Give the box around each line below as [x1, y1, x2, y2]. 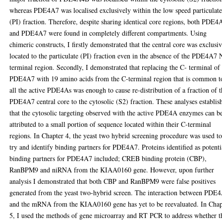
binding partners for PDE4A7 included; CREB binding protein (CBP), [9, 153, 207, 163]
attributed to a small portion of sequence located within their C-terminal [9, 119, 212, 129]
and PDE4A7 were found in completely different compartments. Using [9, 28, 207, 38]
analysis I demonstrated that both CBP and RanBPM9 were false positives [9, 176, 216, 186]
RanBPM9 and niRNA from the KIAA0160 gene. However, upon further [9, 165, 215, 174]
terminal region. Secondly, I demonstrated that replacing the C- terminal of [9, 62, 221, 72]
